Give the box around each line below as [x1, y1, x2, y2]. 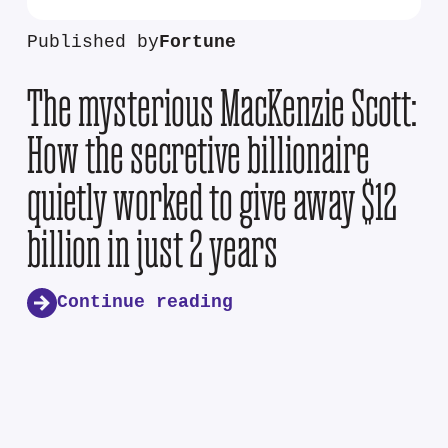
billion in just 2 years [26, 220, 278, 276]
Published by [26, 31, 159, 53]
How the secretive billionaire [26, 126, 370, 182]
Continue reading [56, 292, 233, 314]
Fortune [158, 31, 236, 53]
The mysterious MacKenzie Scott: [26, 79, 417, 135]
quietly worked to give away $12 [26, 173, 397, 229]
